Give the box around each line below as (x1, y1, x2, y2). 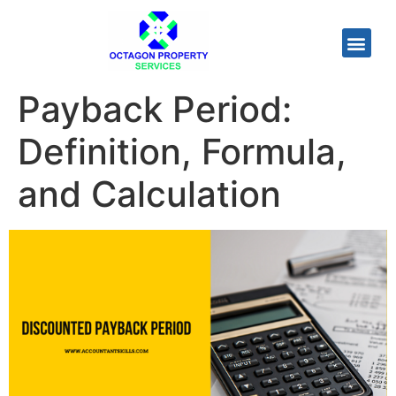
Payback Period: (18, 87, 292, 131)
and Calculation (18, 171, 281, 216)
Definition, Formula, (18, 129, 346, 173)
